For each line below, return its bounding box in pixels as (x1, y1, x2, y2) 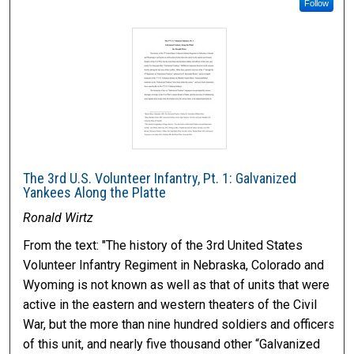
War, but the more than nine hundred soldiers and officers (23, 317, 336, 333)
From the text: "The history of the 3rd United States (23, 238, 303, 254)
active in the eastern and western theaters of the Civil (23, 297, 318, 313)
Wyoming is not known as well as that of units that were (23, 277, 330, 293)
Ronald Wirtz (23, 210, 94, 226)
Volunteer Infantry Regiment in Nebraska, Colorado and (23, 258, 325, 273)
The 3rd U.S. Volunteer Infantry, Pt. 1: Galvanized (23, 170, 297, 187)
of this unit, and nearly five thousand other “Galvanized (23, 337, 321, 352)
